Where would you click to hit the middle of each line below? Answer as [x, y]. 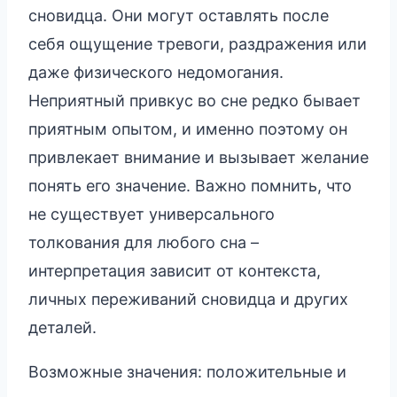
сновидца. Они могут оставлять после [179, 15]
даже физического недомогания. [156, 72]
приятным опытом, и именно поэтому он [188, 128]
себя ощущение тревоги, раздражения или [198, 43]
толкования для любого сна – [144, 242]
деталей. [62, 327]
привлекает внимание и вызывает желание [198, 157]
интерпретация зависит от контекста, [175, 270]
